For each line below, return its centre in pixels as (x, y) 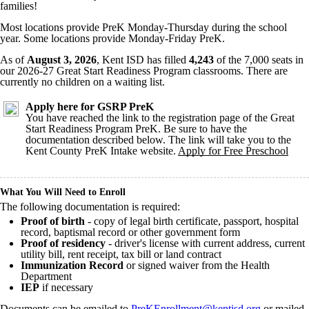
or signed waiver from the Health (197, 265)
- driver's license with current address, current (205, 243)
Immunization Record (72, 265)
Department (46, 276)
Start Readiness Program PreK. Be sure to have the (136, 129)
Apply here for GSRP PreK (90, 107)
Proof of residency (63, 243)
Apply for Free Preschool (233, 151)
